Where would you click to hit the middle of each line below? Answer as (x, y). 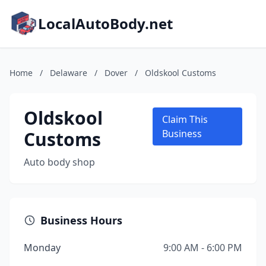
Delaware (69, 73)
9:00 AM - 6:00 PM (203, 248)
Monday (42, 248)
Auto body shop (59, 162)
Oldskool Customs (180, 73)
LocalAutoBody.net (105, 23)
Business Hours (81, 220)
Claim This (185, 119)
